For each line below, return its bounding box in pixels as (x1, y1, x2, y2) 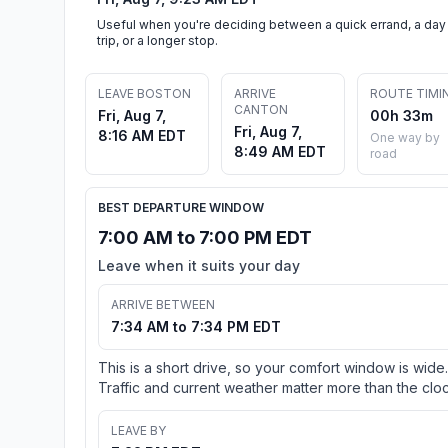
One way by (370, 129, 440, 145)
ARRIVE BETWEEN (111, 296, 215, 312)
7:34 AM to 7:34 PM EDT (111, 317, 281, 335)
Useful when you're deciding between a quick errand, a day (97, 16, 446, 32)
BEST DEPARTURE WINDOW (98, 199, 264, 215)
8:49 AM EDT (234, 142, 326, 160)
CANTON (234, 101, 288, 117)
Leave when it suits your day (98, 256, 300, 274)
